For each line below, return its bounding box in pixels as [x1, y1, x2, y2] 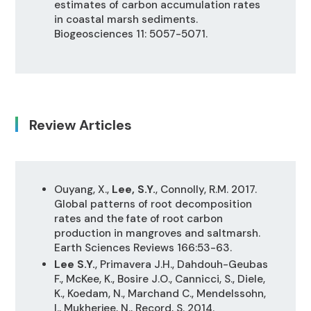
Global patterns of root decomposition [53, 196, 252, 211]
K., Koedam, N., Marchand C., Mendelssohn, [53, 287, 266, 301]
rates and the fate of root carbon [53, 211, 223, 226]
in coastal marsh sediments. [53, 12, 198, 27]
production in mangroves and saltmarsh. [53, 226, 260, 240]
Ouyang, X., [53, 182, 112, 196]
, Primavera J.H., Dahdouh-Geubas [94, 258, 268, 272]
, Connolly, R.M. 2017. [155, 182, 257, 196]
